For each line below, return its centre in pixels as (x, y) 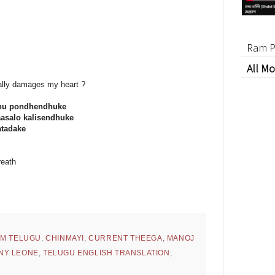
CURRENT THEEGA (126, 238)
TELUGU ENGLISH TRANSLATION (107, 253)
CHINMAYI (65, 238)
